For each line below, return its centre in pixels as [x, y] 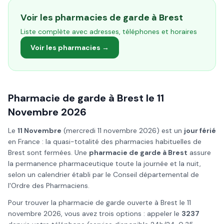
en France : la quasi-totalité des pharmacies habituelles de [105, 141]
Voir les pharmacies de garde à [90, 17]
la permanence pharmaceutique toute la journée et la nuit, [104, 163]
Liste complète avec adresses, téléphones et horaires [109, 31]
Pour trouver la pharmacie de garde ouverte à [84, 202]
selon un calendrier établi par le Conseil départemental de [103, 174]
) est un [170, 130]
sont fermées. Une [57, 152]
